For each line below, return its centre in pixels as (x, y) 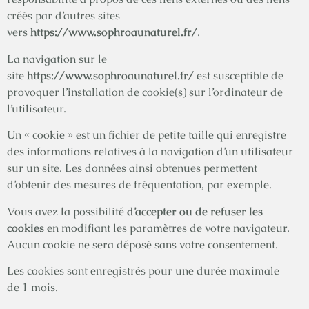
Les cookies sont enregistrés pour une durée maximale (143, 270)
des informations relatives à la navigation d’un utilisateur (150, 152)
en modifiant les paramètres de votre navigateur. (167, 228)
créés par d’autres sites (63, 16)
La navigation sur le (57, 59)
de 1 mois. (32, 287)
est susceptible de (239, 75)
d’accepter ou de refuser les (195, 211)
